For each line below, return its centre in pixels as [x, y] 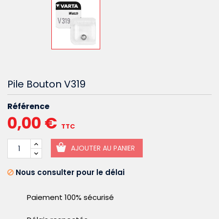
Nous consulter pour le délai [69, 173]
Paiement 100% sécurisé [70, 197]
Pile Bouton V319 [46, 84]
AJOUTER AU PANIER [103, 148]
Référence [28, 107]
